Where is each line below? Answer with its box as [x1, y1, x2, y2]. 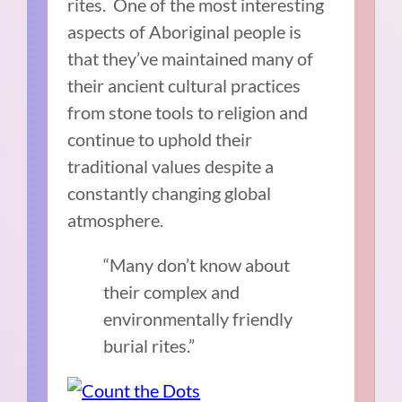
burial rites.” [103, 335, 196, 357]
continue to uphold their [67, 128, 253, 151]
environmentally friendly [103, 308, 293, 330]
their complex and [103, 281, 240, 303]
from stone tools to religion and [67, 101, 309, 124]
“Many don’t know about [103, 254, 291, 276]
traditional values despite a [67, 155, 275, 178]
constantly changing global [67, 182, 272, 205]
